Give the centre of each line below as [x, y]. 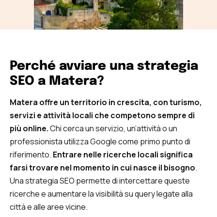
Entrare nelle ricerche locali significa [123, 154]
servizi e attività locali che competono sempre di [102, 115]
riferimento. [31, 154]
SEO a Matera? [57, 81]
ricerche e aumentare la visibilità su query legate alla [101, 194]
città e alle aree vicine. [49, 207]
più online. [30, 128]
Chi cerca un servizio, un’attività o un [114, 128]
